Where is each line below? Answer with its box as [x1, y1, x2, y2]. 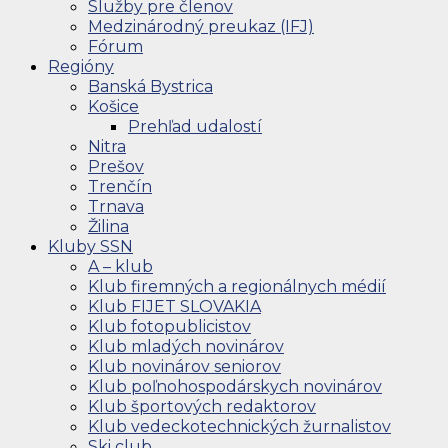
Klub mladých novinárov [88, 336, 284, 356]
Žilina [88, 216, 129, 236]
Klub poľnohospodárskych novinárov [88, 376, 382, 396]
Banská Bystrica [88, 76, 213, 96]
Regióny [48, 56, 114, 76]
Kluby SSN [48, 236, 133, 256]
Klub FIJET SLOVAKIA [88, 296, 261, 316]
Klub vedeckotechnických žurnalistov [88, 416, 391, 436]
